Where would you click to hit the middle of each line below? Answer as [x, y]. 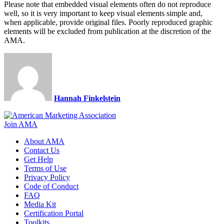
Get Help [38, 159]
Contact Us [42, 150]
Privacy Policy [47, 177]
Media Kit [40, 204]
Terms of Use [45, 168]
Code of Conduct [51, 186]
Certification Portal [54, 213]
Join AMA [21, 124]
